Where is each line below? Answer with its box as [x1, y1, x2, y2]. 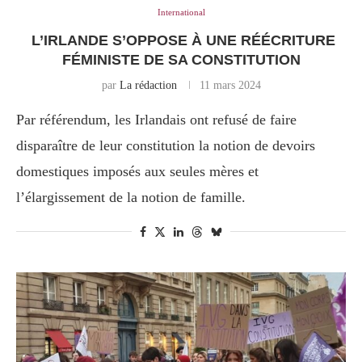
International [157, 7, 205, 18]
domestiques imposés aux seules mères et [16, 163, 259, 180]
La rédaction [119, 79, 177, 92]
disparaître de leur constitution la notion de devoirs [16, 137, 315, 154]
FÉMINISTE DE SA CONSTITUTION [61, 52, 301, 69]
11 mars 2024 [199, 79, 261, 92]
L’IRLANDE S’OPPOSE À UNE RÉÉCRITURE [27, 32, 335, 49]
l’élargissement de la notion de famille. [16, 189, 246, 206]
